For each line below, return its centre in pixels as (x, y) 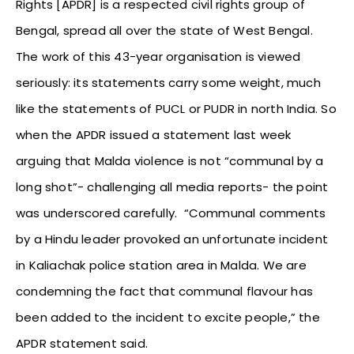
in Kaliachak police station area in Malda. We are (161, 265)
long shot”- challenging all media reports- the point (172, 187)
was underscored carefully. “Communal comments (171, 213)
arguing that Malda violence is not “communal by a (169, 161)
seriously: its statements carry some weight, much (168, 83)
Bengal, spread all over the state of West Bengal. (164, 31)
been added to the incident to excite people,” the (168, 318)
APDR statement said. (82, 344)
